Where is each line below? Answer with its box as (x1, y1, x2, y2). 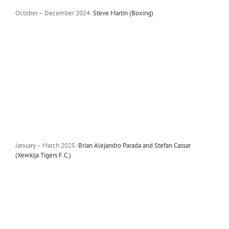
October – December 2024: (15, 8, 93, 17)
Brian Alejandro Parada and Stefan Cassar (78, 141, 191, 150)
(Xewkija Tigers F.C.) (15, 150, 71, 159)
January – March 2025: (15, 141, 78, 150)
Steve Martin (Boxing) (93, 8, 153, 17)
